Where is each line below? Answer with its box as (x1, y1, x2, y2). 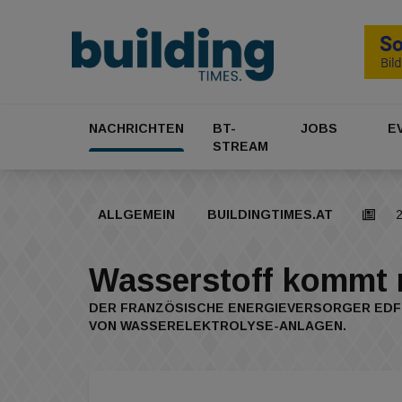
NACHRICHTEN (89, 121, 184, 136)
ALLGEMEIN (98, 207, 175, 223)
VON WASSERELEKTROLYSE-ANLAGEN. (89, 319, 346, 334)
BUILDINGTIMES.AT (207, 207, 333, 223)
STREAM (213, 139, 268, 154)
